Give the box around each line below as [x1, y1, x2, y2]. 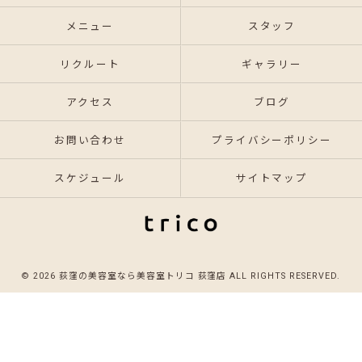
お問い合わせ [53, 134, 127, 146]
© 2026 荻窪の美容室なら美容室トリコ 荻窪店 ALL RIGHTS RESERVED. [22, 271, 340, 281]
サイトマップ [235, 172, 309, 184]
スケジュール [54, 172, 126, 184]
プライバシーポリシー [211, 134, 333, 146]
